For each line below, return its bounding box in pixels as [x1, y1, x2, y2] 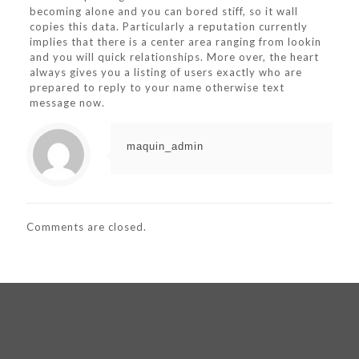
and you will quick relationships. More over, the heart [29, 50, 319, 63]
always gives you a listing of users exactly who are [29, 66, 302, 79]
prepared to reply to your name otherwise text [29, 81, 284, 94]
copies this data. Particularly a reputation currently [29, 20, 308, 33]
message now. [29, 96, 105, 109]
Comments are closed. [26, 220, 147, 233]
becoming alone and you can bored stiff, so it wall [29, 5, 298, 18]
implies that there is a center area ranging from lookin [29, 35, 321, 48]
